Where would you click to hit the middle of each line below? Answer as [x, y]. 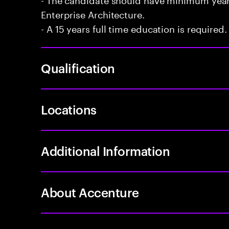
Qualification [78, 68]
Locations [69, 109]
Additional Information [106, 151]
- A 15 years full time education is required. [134, 28]
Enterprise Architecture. [93, 13]
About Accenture [90, 192]
